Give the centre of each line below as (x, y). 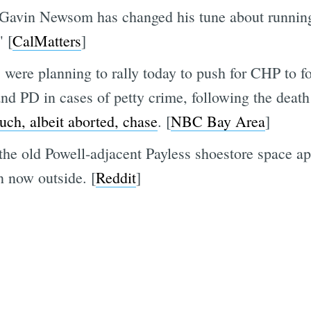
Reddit (116, 177)
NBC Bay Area (218, 121)
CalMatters (47, 40)
